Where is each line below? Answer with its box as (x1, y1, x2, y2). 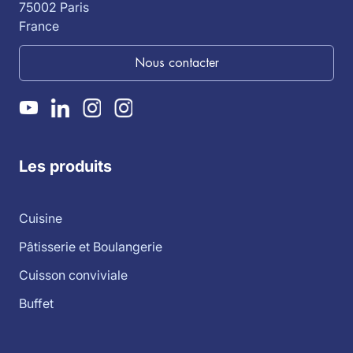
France (19, 18, 59, 34)
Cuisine (19, 210, 62, 226)
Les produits (19, 156, 112, 176)
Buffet (19, 295, 54, 311)
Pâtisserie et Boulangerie (19, 238, 162, 255)
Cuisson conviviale (19, 266, 128, 283)
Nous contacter (134, 57, 219, 69)
